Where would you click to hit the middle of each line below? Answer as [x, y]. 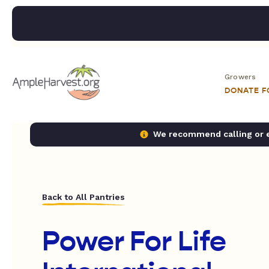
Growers [240, 77]
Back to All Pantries [83, 197]
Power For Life [134, 241]
